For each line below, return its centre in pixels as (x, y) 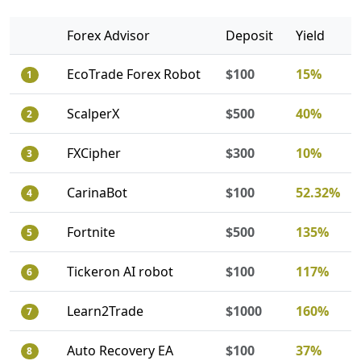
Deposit (249, 35)
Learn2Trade (105, 311)
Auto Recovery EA (120, 351)
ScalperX (93, 114)
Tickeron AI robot (120, 272)
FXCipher (93, 153)
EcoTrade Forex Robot (133, 74)
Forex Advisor (108, 35)
